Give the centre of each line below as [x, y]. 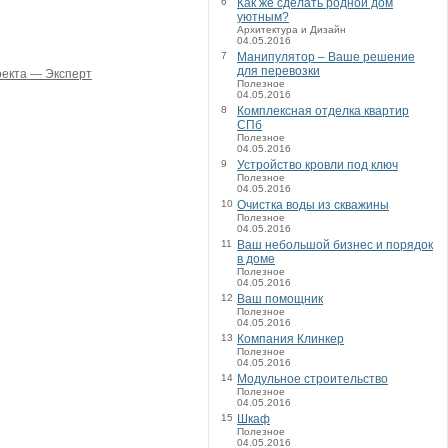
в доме [256, 259]
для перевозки [278, 71]
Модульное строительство [312, 379]
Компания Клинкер [290, 339]
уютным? [263, 17]
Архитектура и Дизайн [291, 29]
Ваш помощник [280, 299]
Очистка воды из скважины [313, 205]
